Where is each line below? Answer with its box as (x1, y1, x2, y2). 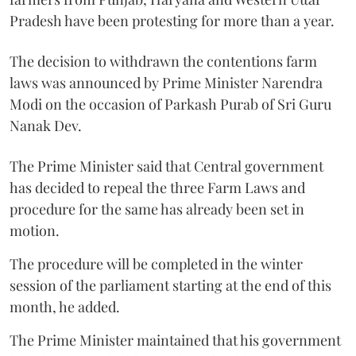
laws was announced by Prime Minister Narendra (10, 72, 323, 92)
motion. (10, 220, 60, 240)
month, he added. (10, 296, 120, 316)
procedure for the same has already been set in (10, 199, 304, 219)
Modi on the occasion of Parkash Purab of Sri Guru (10, 94, 331, 114)
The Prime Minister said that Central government (10, 156, 323, 176)
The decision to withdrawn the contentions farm (10, 51, 317, 71)
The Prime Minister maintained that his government (10, 330, 341, 350)
